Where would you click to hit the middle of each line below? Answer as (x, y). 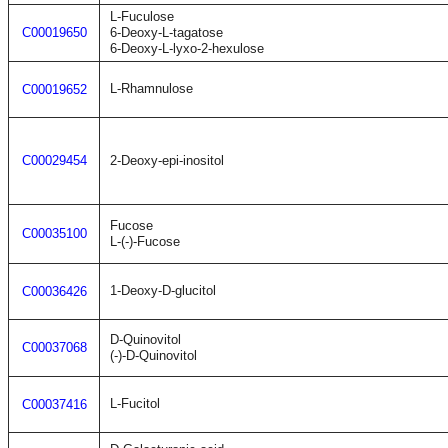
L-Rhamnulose (151, 88)
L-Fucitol (135, 403)
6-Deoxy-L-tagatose (166, 32)
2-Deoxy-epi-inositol (167, 160)
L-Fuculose (142, 16)
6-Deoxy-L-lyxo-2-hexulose (187, 48)
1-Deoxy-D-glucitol (163, 290)
